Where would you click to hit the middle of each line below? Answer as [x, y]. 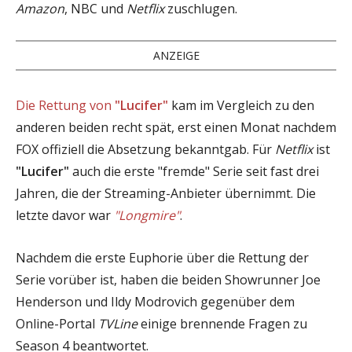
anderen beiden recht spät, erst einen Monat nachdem [176, 127]
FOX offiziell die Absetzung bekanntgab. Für [145, 149]
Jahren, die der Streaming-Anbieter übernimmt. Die [166, 193]
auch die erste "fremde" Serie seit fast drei [194, 171]
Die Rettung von [65, 105]
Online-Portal [57, 323]
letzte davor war [65, 215]
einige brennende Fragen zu [222, 323]
